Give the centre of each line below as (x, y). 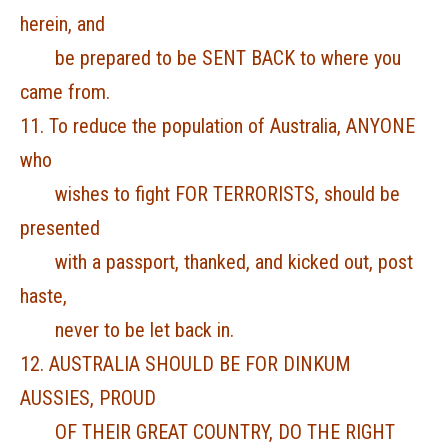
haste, (46, 296)
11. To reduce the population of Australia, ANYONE (217, 126)
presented (62, 228)
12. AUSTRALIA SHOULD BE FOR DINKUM (185, 364)
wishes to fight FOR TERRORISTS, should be (210, 194)
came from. (65, 92)
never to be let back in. (129, 330)
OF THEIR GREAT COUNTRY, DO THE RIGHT (207, 432)
